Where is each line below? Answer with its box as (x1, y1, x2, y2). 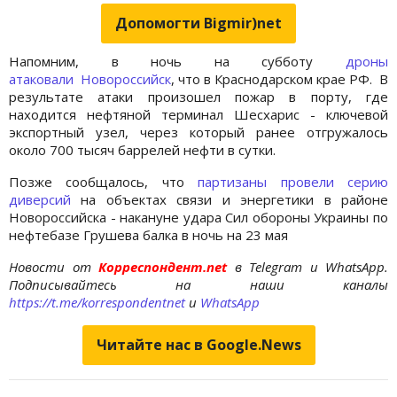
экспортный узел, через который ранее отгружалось (9, 122, 388, 141)
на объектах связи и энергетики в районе (81, 190, 389, 208)
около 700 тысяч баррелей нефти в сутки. (9, 140, 276, 159)
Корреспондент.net (90, 257, 235, 276)
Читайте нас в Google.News (96, 334, 301, 354)
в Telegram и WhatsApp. (234, 257, 388, 276)
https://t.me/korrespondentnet (9, 292, 185, 311)
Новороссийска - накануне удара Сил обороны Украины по (9, 207, 388, 226)
